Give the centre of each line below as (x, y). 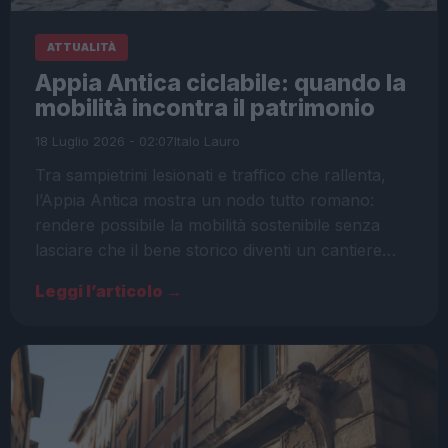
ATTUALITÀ (81, 46)
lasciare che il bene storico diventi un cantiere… (215, 249)
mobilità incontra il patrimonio (205, 107)
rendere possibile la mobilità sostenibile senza (207, 224)
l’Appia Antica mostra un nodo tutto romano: (204, 199)
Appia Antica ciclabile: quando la (220, 82)
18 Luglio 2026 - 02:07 (104, 140)
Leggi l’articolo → (108, 290)
